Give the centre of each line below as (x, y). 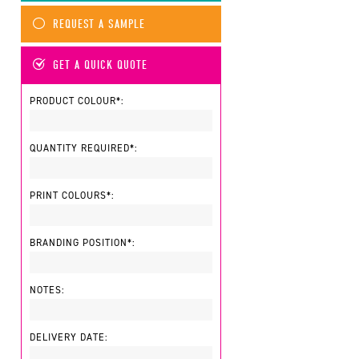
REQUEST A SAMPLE (99, 24)
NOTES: (47, 290)
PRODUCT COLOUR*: (77, 101)
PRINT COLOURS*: (72, 196)
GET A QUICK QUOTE (100, 65)
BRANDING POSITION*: (83, 243)
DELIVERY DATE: (69, 337)
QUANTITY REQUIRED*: (84, 148)
